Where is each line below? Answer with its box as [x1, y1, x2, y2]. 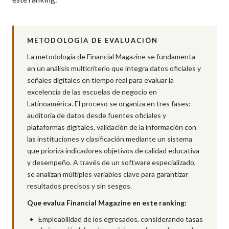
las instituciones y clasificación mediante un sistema [27, 134, 192, 143]
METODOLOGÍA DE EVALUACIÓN [27, 36, 158, 44]
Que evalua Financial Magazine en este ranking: [27, 198, 187, 207]
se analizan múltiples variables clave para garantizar [27, 170, 188, 178]
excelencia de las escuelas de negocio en [27, 87, 157, 96]
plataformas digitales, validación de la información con [27, 123, 196, 131]
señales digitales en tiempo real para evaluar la [27, 76, 174, 84]
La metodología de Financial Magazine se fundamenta [27, 52, 195, 61]
